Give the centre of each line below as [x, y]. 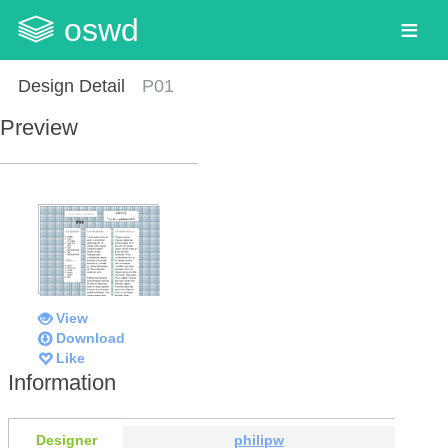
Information [62, 382]
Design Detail [71, 86]
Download [90, 337]
